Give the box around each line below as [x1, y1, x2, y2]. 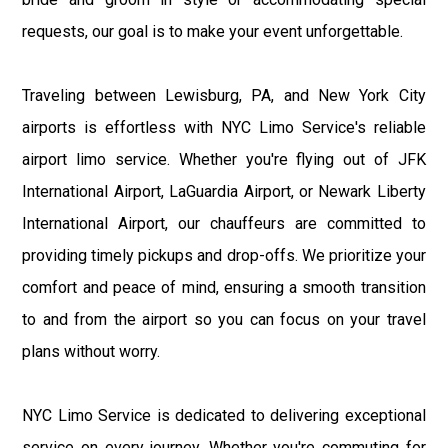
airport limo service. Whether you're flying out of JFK [22, 149, 426, 169]
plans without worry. [22, 341, 161, 361]
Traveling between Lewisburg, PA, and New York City [22, 85, 426, 105]
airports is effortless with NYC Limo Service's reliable [22, 117, 426, 137]
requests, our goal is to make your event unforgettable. [22, 21, 404, 41]
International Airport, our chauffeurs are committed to [22, 213, 426, 233]
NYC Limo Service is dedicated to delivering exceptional [22, 405, 426, 425]
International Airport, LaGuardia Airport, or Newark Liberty [22, 181, 426, 201]
